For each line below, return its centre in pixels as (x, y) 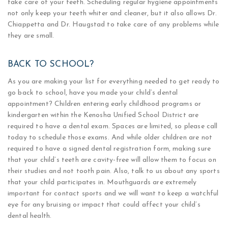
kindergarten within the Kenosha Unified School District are (103, 115)
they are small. (31, 36)
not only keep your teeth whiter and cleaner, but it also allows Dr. (112, 13)
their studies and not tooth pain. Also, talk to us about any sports (114, 171)
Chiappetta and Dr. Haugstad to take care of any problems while (113, 25)
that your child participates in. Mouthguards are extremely (102, 182)
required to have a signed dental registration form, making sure (109, 149)
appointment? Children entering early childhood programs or (105, 104)
